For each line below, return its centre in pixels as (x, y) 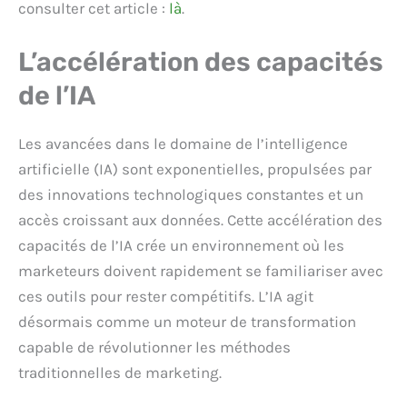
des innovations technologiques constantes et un (191, 195)
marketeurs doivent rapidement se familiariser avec (201, 271)
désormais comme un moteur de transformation (187, 322)
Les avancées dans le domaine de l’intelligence (183, 144)
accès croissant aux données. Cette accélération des (200, 220)
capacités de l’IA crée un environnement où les (181, 246)
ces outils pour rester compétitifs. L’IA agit (166, 297)
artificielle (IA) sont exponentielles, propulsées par (195, 169)
